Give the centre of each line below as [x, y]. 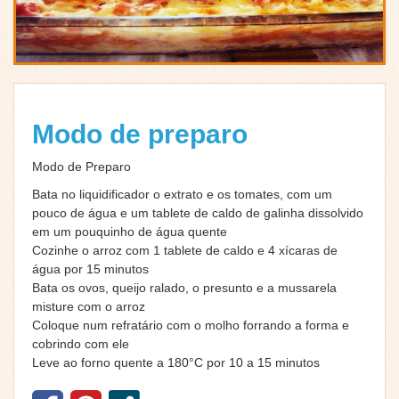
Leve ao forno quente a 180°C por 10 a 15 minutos [176, 363]
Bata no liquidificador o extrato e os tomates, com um [182, 195]
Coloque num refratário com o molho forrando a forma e [191, 326]
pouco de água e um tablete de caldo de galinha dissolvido [198, 213]
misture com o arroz [89, 307]
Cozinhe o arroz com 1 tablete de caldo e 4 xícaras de [185, 251]
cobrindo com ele [81, 344]
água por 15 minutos [90, 269]
